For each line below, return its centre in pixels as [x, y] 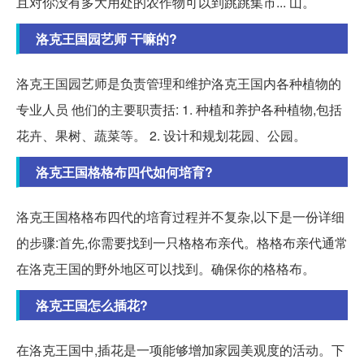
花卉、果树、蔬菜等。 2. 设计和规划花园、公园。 [161, 135]
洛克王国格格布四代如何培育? [124, 171]
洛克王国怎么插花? [92, 305]
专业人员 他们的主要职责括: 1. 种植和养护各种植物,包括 [179, 109]
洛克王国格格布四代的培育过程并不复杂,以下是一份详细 [180, 216]
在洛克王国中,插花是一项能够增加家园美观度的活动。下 [180, 349]
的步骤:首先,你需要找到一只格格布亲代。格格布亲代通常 [182, 242]
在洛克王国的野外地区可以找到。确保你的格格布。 [166, 268]
